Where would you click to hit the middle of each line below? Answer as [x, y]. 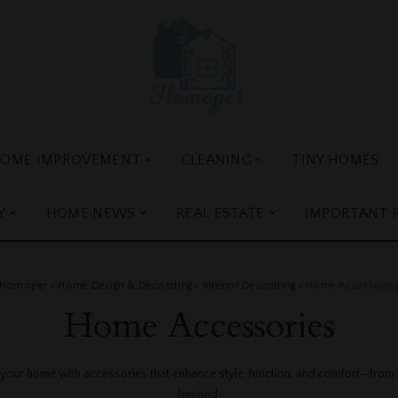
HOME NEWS [91, 213]
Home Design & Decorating [125, 285]
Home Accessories [199, 325]
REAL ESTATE [220, 213]
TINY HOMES [335, 159]
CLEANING [216, 159]
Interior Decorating [249, 285]
